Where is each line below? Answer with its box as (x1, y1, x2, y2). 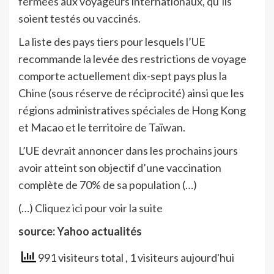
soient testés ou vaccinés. (18, 11, 141, 25)
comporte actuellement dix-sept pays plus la (18, 68, 227, 83)
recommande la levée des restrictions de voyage (18, 51, 246, 65)
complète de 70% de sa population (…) (18, 177, 197, 191)
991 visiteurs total (36, 250, 125, 264)
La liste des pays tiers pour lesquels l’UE (18, 34, 206, 48)
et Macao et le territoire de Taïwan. (18, 120, 185, 134)
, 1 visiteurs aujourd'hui (125, 250, 234, 264)
